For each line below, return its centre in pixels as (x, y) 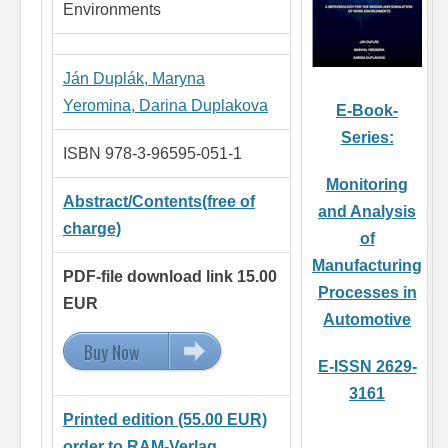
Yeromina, (101, 106)
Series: (367, 138)
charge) (92, 229)
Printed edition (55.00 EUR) (165, 420)
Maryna (178, 79)
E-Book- (367, 111)
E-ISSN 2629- (367, 367)
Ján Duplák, (107, 79)
